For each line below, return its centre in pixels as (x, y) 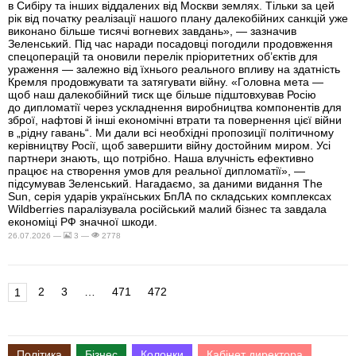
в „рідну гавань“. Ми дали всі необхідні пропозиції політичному (171, 132)
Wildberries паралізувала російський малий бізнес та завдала (167, 209)
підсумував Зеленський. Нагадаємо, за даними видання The (165, 183)
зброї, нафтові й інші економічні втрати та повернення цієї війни (175, 120)
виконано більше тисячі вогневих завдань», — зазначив (152, 31)
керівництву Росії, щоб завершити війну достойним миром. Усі (169, 145)
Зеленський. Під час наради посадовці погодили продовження (170, 43)
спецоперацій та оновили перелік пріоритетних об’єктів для (163, 56)
